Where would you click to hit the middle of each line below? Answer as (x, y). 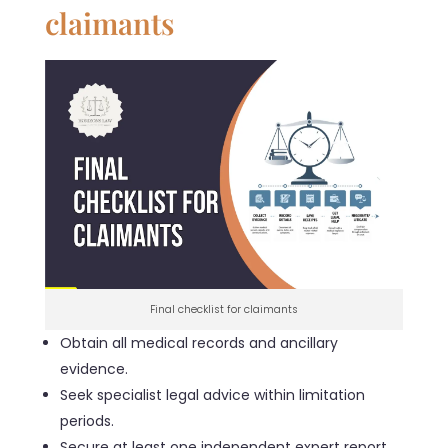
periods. (87, 421)
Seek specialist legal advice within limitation (213, 395)
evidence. (94, 369)
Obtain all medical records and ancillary (199, 343)
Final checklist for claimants (224, 310)
